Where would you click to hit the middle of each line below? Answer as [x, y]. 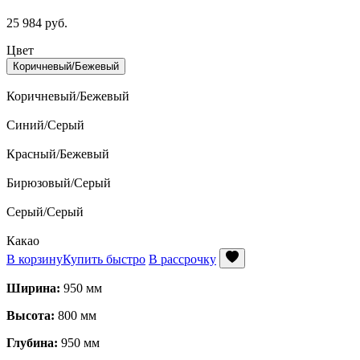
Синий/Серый [45, 125]
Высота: [31, 315]
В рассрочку [182, 259]
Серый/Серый [45, 211]
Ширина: [33, 288]
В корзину [35, 259]
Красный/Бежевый [58, 153]
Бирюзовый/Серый [59, 182]
